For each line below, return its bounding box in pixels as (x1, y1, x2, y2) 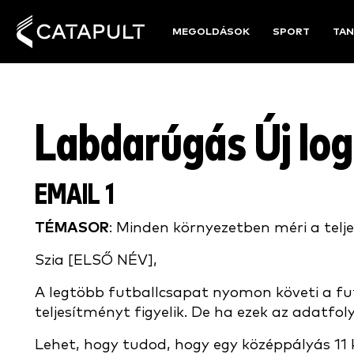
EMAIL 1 (35, 181, 115, 210)
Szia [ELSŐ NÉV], (35, 253, 157, 268)
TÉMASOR (35, 220, 109, 235)
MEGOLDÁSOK (172, 26, 250, 37)
